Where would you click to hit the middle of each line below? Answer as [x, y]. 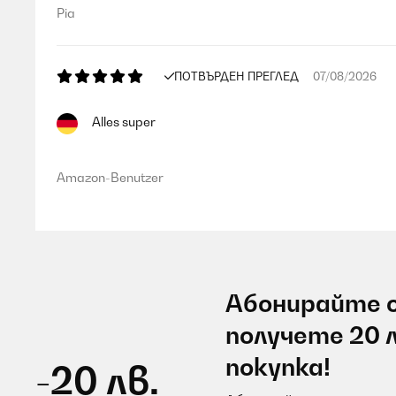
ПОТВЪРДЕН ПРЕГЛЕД [236, 76]
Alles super [124, 122]
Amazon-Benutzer [110, 177]
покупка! [278, 367]
